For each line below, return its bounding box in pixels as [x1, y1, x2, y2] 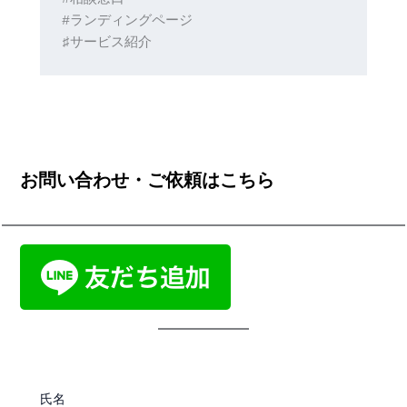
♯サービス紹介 [61, 35, 152, 51]
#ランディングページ [61, 14, 193, 29]
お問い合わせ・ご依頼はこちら [20, 168, 275, 191]
